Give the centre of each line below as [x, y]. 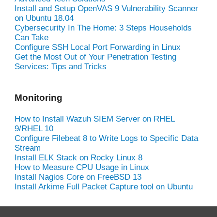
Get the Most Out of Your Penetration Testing [95, 57]
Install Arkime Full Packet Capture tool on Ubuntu [104, 186]
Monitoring [39, 97]
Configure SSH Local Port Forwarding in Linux [98, 47]
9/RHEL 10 [34, 128]
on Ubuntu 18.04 [44, 18]
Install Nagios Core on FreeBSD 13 [78, 177]
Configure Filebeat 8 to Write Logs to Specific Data [106, 138]
